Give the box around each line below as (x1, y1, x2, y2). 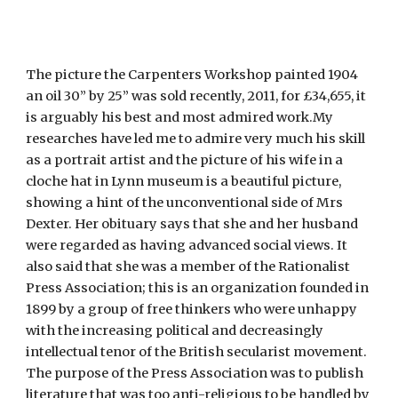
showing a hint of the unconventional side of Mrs (26, 195, 344, 211)
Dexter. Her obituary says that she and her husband (26, 216, 359, 232)
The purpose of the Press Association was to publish (26, 365, 364, 381)
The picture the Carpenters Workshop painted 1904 (26, 67, 359, 83)
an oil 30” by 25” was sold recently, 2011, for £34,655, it (26, 88, 367, 104)
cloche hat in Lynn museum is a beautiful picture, (26, 173, 342, 189)
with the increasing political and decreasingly (26, 322, 324, 338)
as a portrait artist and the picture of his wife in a (26, 152, 344, 168)
